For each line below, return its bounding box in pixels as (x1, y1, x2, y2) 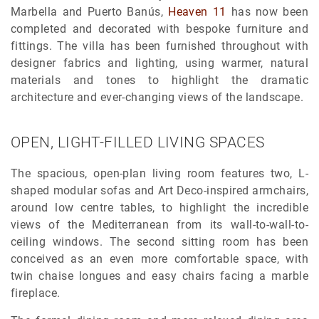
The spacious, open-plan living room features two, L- (11, 167, 308, 181)
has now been (226, 5, 308, 19)
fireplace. (11, 286, 61, 300)
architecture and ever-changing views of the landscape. (11, 90, 304, 105)
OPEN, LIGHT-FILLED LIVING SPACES (11, 134, 265, 152)
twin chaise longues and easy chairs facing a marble (11, 269, 308, 283)
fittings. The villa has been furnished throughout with (11, 39, 308, 53)
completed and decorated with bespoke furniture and (11, 22, 308, 36)
